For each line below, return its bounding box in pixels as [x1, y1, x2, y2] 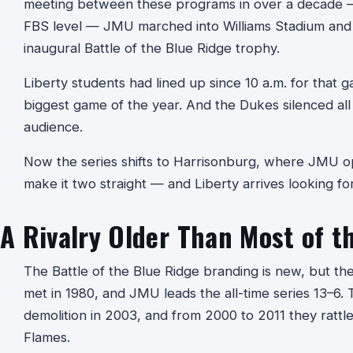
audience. [24, 118, 83, 135]
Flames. [24, 329, 70, 345]
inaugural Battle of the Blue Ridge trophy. [24, 39, 280, 56]
